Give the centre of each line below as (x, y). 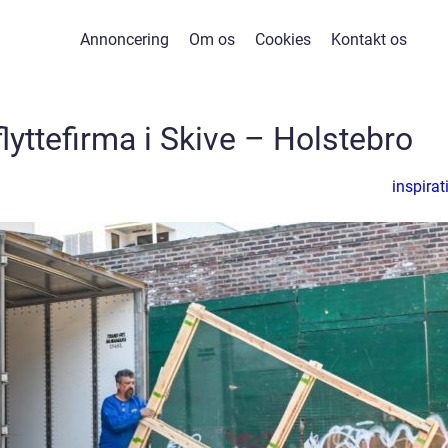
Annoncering (124, 39)
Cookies (283, 39)
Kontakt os (369, 39)
